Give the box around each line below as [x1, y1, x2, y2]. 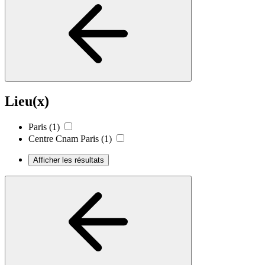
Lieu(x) [5, 93, 49, 109]
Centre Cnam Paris [28, 134, 99, 144]
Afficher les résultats [33, 156, 104, 165]
